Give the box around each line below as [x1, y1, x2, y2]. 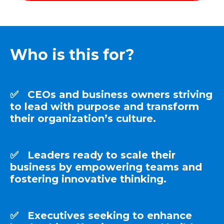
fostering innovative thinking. [10, 173, 172, 185]
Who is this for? [10, 45, 134, 64]
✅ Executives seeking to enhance [10, 209, 192, 221]
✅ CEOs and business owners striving [10, 88, 212, 100]
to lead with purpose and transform [10, 100, 199, 112]
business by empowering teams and [10, 161, 202, 173]
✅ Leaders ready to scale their [10, 149, 175, 161]
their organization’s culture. [10, 112, 156, 124]
